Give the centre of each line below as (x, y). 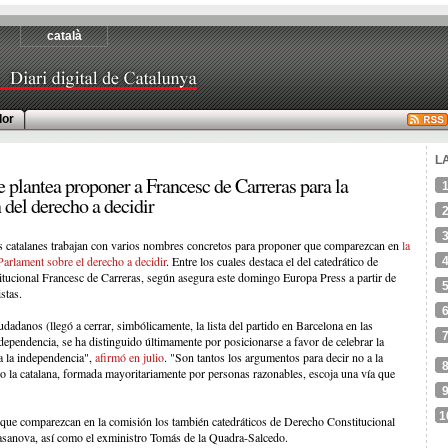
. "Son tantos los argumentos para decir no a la (273, 357)
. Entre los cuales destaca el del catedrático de (271, 261)
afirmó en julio (129, 357)
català (64, 36)
